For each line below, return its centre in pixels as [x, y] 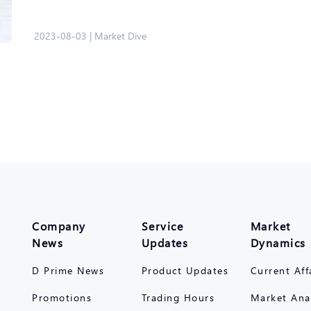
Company [59, 226]
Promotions [62, 297]
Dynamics [278, 243]
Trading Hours [178, 297]
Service [162, 226]
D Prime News [68, 270]
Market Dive [120, 36]
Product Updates [185, 270]
